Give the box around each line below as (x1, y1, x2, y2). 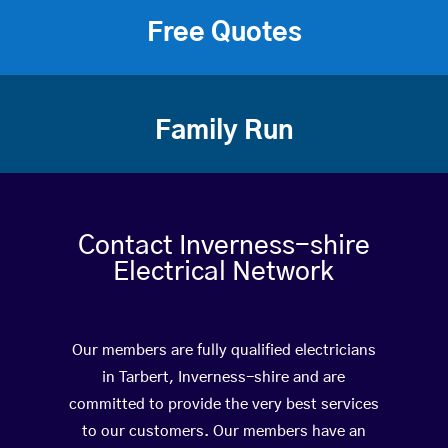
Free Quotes (146, 20, 302, 47)
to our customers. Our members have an (81, 424, 366, 440)
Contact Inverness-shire (77, 233, 370, 260)
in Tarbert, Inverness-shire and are (102, 370, 346, 386)
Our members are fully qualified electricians (71, 343, 376, 359)
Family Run (154, 118, 294, 145)
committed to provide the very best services (68, 397, 379, 413)
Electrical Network (113, 259, 335, 286)
